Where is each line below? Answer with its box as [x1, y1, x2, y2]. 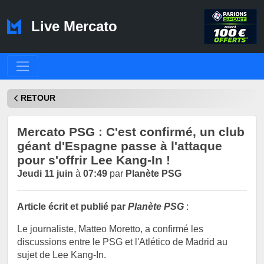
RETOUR [21, 94, 55, 103]
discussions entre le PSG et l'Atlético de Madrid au [17, 236, 227, 247]
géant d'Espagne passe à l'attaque [17, 138, 222, 153]
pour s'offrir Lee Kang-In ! [17, 153, 170, 167]
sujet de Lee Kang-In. [17, 249, 106, 260]
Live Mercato [27, 18, 117, 35]
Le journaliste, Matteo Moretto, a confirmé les [17, 223, 203, 234]
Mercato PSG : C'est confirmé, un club [17, 124, 245, 138]
